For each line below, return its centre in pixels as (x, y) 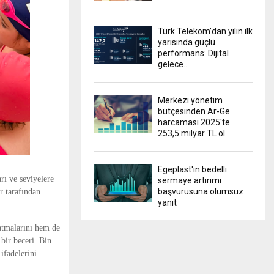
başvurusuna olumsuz (201, 191)
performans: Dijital (193, 53)
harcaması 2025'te (194, 122)
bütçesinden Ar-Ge (194, 111)
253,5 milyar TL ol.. (193, 133)
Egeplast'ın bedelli (192, 169)
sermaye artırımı (190, 180)
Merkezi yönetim (190, 100)
